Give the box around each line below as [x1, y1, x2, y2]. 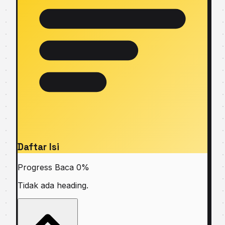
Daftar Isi [18, 141, 59, 153]
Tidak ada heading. [18, 180, 88, 191]
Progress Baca [18, 162, 74, 173]
